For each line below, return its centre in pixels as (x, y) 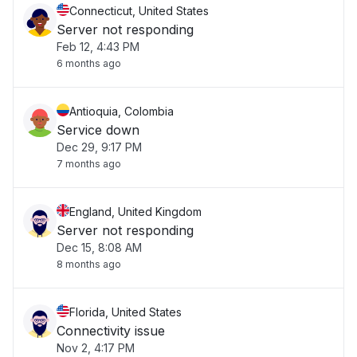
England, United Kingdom (135, 212)
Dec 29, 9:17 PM (99, 147)
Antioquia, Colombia (122, 111)
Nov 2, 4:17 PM (96, 348)
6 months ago (89, 63)
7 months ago (89, 164)
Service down (98, 130)
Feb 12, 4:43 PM (98, 47)
